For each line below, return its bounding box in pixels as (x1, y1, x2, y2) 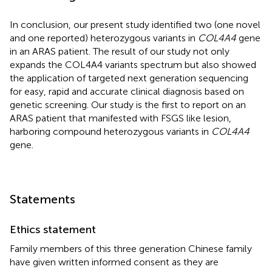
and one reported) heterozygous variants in (10, 32, 198, 44)
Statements (10, 191, 75, 206)
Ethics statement (10, 222, 96, 236)
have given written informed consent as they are (10, 256, 219, 268)
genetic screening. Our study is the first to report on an (10, 98, 246, 110)
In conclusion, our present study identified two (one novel (10, 18, 260, 30)
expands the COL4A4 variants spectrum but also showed (10, 58, 256, 70)
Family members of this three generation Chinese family (10, 242, 252, 254)
